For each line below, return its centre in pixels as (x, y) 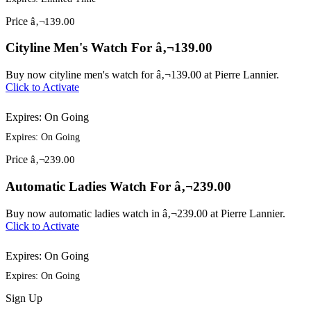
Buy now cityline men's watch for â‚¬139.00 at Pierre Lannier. (142, 75)
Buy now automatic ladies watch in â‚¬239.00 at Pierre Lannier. (145, 213)
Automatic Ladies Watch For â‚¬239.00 (118, 186)
